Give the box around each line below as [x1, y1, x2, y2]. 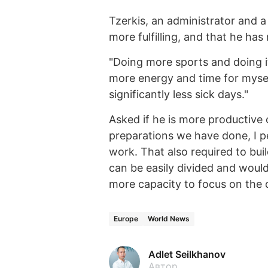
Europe [114, 214, 138, 223]
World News [148, 214, 190, 223]
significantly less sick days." [109, 87, 248, 100]
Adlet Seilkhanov [148, 248, 226, 260]
